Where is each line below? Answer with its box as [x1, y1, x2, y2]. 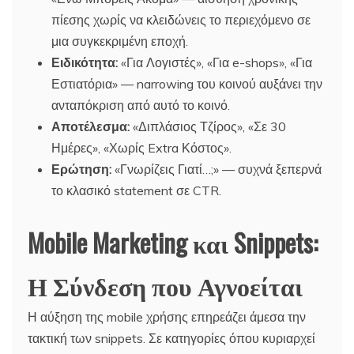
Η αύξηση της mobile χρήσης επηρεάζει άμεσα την [28, 308, 306, 325]
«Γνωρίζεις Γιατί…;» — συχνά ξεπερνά [111, 160, 322, 177]
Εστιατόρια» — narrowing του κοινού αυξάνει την [51, 75, 322, 92]
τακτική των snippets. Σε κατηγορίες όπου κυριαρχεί [28, 330, 315, 346]
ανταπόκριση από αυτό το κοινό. [51, 96, 230, 113]
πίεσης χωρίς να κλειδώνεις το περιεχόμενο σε [51, 11, 311, 28]
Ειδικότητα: [51, 54, 118, 70]
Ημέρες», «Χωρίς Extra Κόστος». [51, 139, 232, 156]
